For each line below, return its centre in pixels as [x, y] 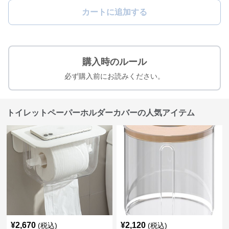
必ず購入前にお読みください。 [114, 76]
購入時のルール [114, 62]
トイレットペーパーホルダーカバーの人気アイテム [101, 113]
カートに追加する [114, 12]
